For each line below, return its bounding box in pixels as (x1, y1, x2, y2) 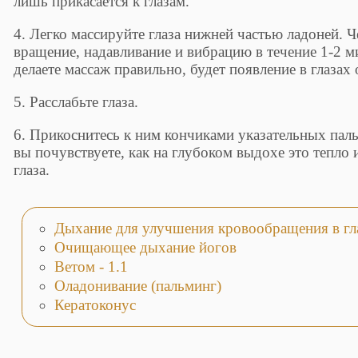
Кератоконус (54, 296, 136, 313)
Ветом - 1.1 (54, 258, 128, 275)
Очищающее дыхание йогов (54, 239, 237, 257)
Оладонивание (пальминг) (54, 276, 221, 294)
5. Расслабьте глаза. (14, 93, 139, 111)
